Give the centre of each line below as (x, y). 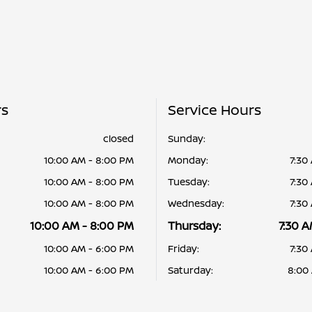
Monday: (188, 160)
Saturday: (190, 270)
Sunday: (187, 138)
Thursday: (194, 226)
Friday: (184, 248)
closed (118, 138)
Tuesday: (189, 181)
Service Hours (214, 110)
